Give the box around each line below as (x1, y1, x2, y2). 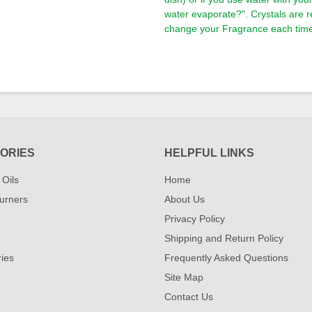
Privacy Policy (164, 213, 225, 224)
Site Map (164, 272, 203, 283)
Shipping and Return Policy (164, 233, 283, 244)
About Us (164, 194, 205, 205)
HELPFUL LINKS (164, 147, 254, 159)
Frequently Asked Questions (164, 252, 288, 263)
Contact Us (164, 291, 213, 302)
